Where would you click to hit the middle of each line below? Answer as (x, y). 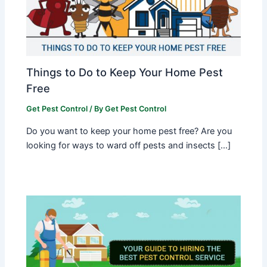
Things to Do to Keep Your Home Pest (125, 72)
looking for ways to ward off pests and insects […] (129, 145)
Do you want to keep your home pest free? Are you (129, 131)
